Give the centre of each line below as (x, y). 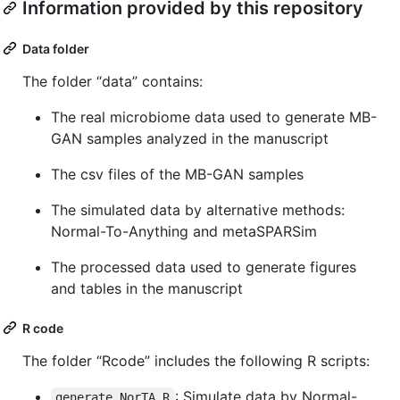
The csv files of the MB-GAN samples (177, 174)
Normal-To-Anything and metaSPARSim (184, 231)
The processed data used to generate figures (204, 267)
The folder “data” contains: (112, 81)
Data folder (56, 48)
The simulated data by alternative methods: (198, 209)
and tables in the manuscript (147, 288)
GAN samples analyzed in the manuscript (190, 138)
